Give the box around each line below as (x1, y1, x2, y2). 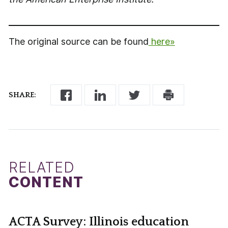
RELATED (8, 158, 75, 176)
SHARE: (8, 91, 36, 100)
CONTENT (8, 173, 84, 191)
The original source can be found (8, 36, 149, 47)
